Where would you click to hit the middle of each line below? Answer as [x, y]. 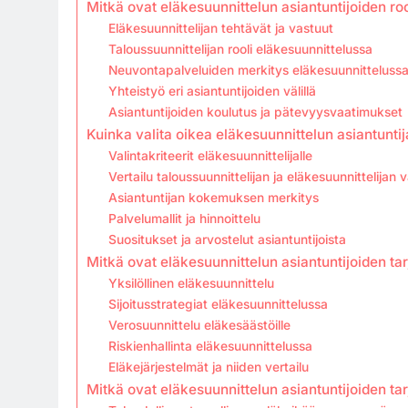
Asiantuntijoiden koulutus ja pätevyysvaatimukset [256, 112]
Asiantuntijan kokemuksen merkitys [214, 198]
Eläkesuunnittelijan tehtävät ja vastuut [221, 28]
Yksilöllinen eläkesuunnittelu [192, 283]
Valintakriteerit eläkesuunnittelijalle [211, 156]
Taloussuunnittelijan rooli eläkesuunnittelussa [241, 49]
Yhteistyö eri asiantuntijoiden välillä [213, 91]
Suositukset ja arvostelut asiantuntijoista [228, 240]
